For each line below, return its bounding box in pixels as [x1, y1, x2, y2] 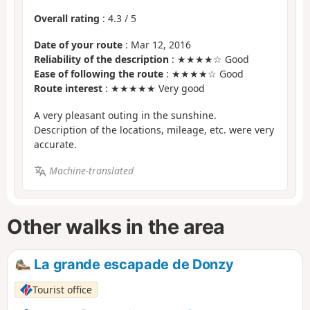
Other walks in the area [7, 215, 226, 239]
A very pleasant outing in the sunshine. [34, 108, 217, 122]
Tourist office [33, 282, 93, 296]
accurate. [34, 137, 77, 151]
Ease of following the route [34, 67, 163, 81]
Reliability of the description [34, 53, 169, 66]
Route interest [34, 82, 102, 95]
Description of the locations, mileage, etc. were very [34, 122, 274, 136]
